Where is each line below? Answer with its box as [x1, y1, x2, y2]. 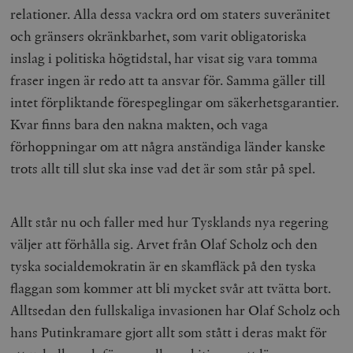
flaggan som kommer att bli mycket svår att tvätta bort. [10, 278, 332, 297]
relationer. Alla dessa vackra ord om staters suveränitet [10, 4, 331, 23]
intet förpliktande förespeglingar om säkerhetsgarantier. [10, 92, 340, 111]
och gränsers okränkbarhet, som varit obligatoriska [10, 26, 307, 45]
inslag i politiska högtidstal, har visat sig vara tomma [10, 48, 318, 67]
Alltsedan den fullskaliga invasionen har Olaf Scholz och [10, 300, 341, 319]
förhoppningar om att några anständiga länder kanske [10, 136, 326, 155]
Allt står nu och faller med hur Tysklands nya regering [10, 212, 329, 231]
